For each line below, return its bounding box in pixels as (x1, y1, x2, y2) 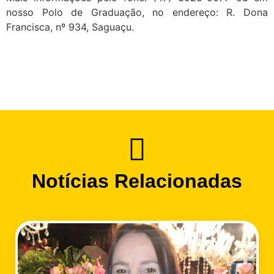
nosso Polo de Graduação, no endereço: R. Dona (6, 6, 268, 18)
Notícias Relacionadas (32, 169, 242, 192)
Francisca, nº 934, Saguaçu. (6, 20, 134, 33)
